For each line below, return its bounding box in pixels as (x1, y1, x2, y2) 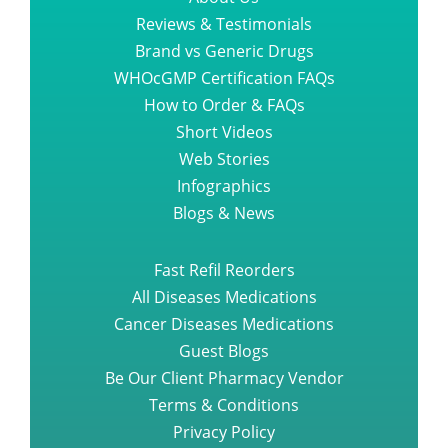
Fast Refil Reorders (153, 259, 295, 282)
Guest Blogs (179, 340, 269, 363)
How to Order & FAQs (143, 94, 305, 117)
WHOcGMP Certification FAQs (113, 67, 335, 90)
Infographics (177, 175, 271, 198)
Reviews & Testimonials (136, 13, 312, 36)
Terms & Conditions (149, 394, 299, 417)
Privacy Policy (173, 421, 275, 444)
